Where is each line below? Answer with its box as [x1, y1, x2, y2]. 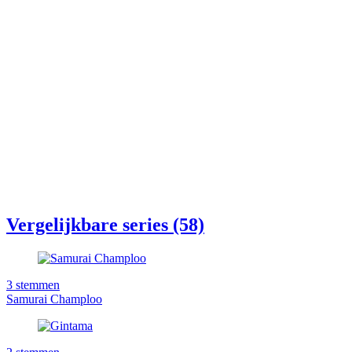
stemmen [16, 278, 60, 292]
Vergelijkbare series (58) [6, 214, 204, 236]
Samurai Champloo [6, 292, 102, 306]
